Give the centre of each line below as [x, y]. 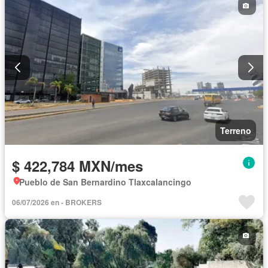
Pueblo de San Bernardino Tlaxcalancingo [105, 182]
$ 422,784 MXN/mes [77, 165]
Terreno [236, 130]
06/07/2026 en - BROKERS [57, 202]
